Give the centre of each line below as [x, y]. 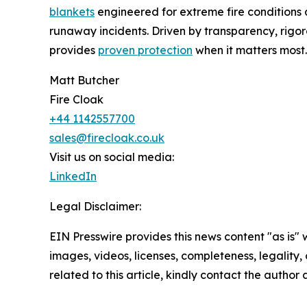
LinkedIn [73, 176]
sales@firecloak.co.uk [107, 137]
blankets [72, 11]
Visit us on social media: [112, 157]
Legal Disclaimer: [95, 206]
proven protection [145, 50]
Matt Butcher [84, 80]
